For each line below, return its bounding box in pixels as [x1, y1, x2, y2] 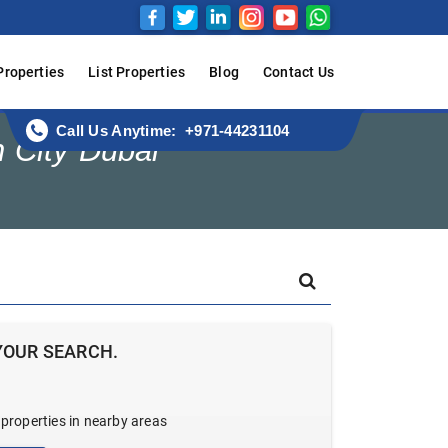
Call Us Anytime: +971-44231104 [56, 122, 290, 140]
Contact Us [263, 64, 334, 81]
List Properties [88, 64, 186, 81]
